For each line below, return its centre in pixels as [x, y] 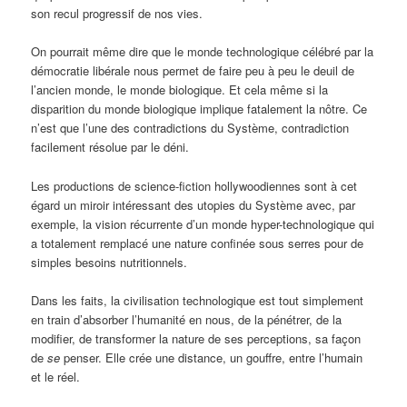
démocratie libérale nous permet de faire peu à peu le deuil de [193, 71]
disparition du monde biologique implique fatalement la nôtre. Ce [199, 109]
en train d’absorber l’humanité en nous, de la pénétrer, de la [187, 319]
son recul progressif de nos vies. [117, 14]
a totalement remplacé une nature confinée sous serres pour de [198, 243]
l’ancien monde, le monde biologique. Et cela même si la [180, 90]
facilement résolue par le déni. [110, 147]
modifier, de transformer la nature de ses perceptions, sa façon [196, 338]
